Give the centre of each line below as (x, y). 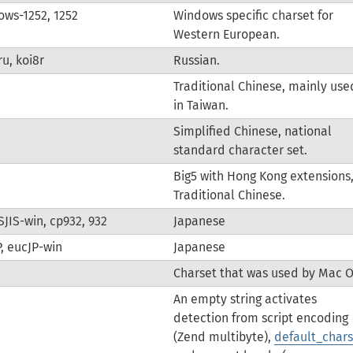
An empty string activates (245, 299)
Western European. (226, 34)
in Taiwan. (201, 105)
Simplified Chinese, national (252, 131)
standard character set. (240, 150)
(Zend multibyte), (223, 337)
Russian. (196, 60)
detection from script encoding (260, 318)
